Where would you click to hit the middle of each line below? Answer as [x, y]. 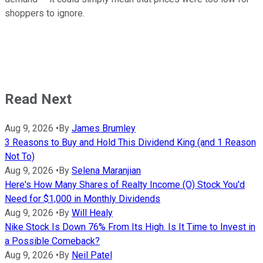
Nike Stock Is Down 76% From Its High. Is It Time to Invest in [130, 227]
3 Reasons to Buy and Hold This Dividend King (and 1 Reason [130, 142]
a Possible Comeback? [52, 241]
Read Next [38, 99]
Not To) [20, 156]
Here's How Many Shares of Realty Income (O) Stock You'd [125, 184]
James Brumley [104, 128]
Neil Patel [92, 255]
